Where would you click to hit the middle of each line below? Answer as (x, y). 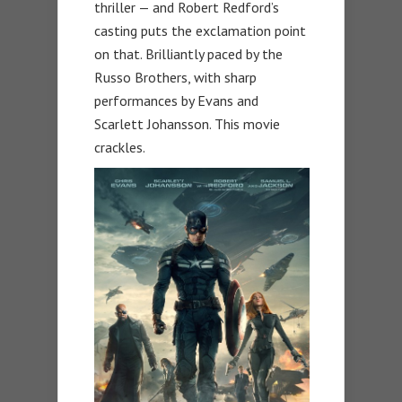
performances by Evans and (176, 100)
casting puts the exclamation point (200, 30)
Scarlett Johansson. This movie (187, 123)
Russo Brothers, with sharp (175, 77)
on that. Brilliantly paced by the (188, 53)
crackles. (120, 147)
